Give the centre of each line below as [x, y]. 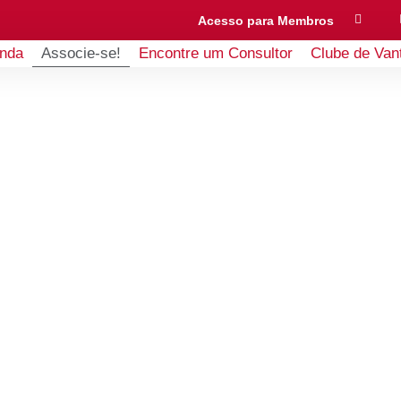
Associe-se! [81, 53]
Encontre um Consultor [215, 53]
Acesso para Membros [265, 20]
